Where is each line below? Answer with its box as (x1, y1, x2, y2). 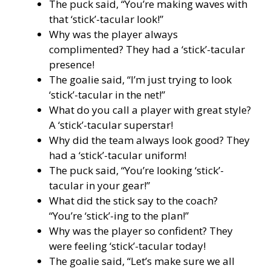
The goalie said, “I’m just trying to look (49, 72, 232, 87)
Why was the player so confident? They (49, 223, 233, 238)
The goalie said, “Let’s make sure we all (49, 253, 235, 268)
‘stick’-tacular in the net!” (49, 87, 165, 102)
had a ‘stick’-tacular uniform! (49, 148, 186, 162)
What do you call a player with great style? (49, 102, 251, 117)
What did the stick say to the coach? (49, 193, 218, 207)
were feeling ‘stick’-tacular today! (49, 238, 206, 253)
